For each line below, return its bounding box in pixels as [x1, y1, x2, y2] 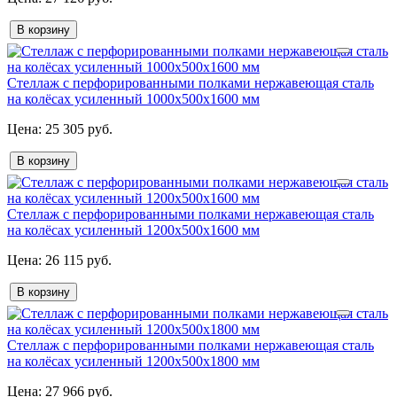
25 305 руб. [42, 121, 113, 137]
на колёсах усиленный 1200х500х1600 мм [7, 222, 260, 238]
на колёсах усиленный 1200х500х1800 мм [7, 354, 260, 370]
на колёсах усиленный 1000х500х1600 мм [7, 91, 260, 107]
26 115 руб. [42, 253, 112, 269]
